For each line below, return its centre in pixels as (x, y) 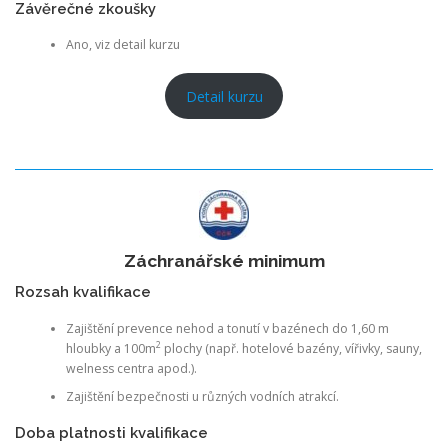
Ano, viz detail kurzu (122, 44)
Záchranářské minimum (224, 261)
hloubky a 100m (110, 348)
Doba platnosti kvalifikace (111, 432)
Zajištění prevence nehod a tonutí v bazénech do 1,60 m (227, 328)
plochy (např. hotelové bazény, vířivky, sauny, (291, 348)
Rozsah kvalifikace (83, 292)
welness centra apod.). (131, 368)
